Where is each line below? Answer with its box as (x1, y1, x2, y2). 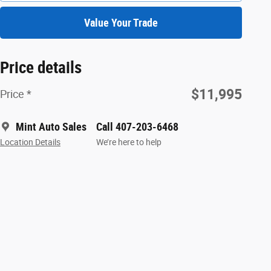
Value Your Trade (84, 16, 158, 29)
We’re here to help (96, 137, 162, 148)
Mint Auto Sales (16, 120, 87, 134)
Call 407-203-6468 (96, 120, 178, 134)
